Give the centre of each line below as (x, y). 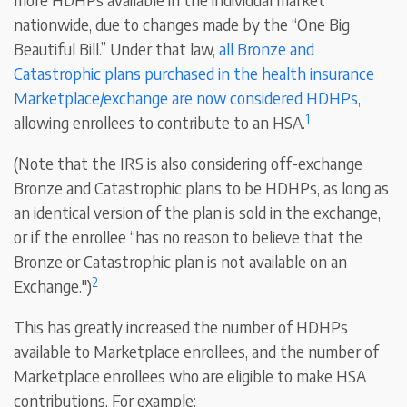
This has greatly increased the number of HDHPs (181, 327)
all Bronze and (267, 49)
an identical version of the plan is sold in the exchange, (198, 213)
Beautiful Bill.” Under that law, (117, 49)
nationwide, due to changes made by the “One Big (182, 25)
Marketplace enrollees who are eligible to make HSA (190, 376)
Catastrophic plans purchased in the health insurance (194, 74)
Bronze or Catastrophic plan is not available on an (181, 262)
